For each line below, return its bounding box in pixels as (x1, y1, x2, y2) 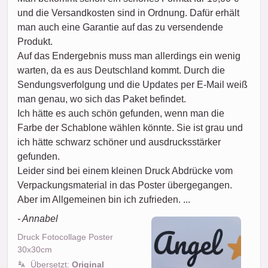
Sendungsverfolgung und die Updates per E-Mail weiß (17, 80, 248, 90)
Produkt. (17, 36, 53, 47)
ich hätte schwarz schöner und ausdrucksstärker (17, 137, 221, 147)
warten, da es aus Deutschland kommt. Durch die (17, 65, 225, 75)
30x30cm (17, 245, 52, 254)
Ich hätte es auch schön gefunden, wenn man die (17, 108, 224, 118)
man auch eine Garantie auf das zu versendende (17, 22, 223, 32)
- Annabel (17, 214, 58, 224)
